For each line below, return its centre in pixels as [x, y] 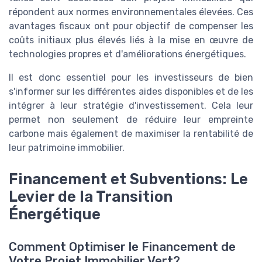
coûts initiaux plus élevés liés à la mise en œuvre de [131, 40]
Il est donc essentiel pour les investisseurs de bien [131, 77]
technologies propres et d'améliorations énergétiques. [127, 54]
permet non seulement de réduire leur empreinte [131, 119]
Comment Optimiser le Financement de [122, 247]
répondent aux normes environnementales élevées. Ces [131, 12]
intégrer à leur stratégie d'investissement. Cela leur [131, 105]
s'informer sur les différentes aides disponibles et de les [131, 91]
